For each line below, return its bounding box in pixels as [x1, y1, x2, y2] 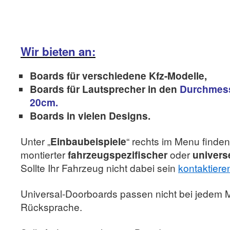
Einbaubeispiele [50, 134, 126, 148]
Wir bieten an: [21, 43, 95, 60]
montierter [21, 147, 68, 161]
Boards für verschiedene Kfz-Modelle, [30, 68, 207, 83]
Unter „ [21, 134, 50, 148]
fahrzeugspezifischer [68, 147, 167, 162]
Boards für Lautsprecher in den [30, 82, 180, 96]
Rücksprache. [21, 200, 82, 214]
